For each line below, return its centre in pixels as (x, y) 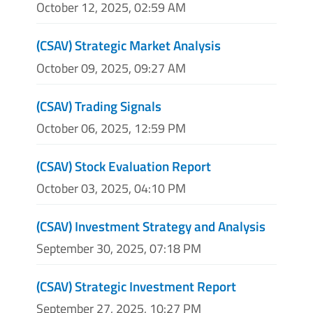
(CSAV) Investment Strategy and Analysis (151, 226)
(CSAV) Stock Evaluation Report (124, 166)
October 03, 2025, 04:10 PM (111, 188)
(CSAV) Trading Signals (99, 105)
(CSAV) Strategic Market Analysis (129, 45)
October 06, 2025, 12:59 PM (111, 128)
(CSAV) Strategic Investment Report (136, 286)
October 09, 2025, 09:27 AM (111, 68)
